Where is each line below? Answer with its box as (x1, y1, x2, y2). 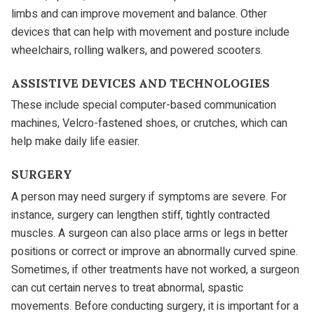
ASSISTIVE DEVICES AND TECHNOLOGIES (11, 75, 270, 91)
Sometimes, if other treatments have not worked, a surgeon (11, 261, 299, 278)
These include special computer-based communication (11, 97, 276, 114)
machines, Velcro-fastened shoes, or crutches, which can (11, 115, 287, 132)
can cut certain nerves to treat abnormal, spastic (11, 279, 243, 296)
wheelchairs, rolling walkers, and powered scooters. (11, 41, 263, 59)
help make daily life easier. (11, 133, 139, 151)
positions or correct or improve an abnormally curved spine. (11, 243, 298, 260)
